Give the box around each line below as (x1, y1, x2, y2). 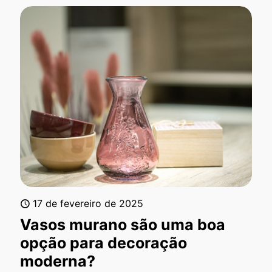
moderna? (20, 252, 95, 271)
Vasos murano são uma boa (20, 216, 225, 234)
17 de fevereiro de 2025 (33, 197, 143, 210)
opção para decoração (20, 234, 187, 253)
